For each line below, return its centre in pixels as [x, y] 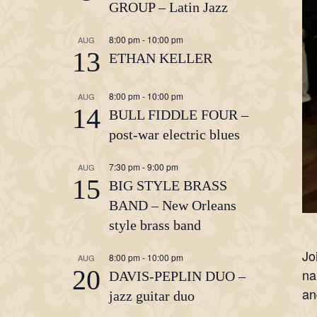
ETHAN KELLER [161, 58]
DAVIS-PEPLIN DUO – [177, 276]
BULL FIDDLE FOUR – [179, 115]
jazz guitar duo [152, 296]
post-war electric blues [174, 134]
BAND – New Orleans [173, 205]
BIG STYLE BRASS [168, 185]
